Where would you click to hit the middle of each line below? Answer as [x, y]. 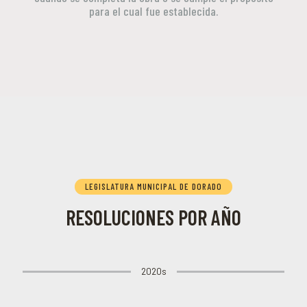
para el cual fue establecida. [153, 11]
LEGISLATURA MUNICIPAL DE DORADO [153, 186]
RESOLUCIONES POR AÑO [153, 217]
